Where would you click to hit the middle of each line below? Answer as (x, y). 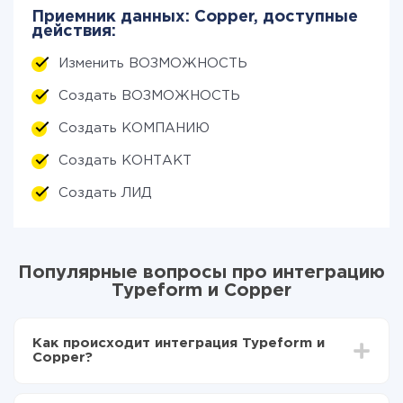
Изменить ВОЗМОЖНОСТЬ (153, 63)
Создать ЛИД (105, 193)
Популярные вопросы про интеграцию (201, 273)
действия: (74, 31)
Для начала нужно (110, 391)
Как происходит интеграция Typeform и (179, 343)
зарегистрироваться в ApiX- (259, 391)
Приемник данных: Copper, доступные (195, 17)
